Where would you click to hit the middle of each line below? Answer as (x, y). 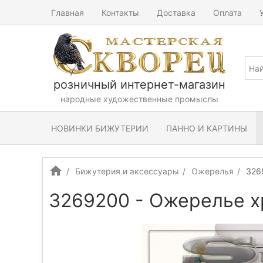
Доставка (176, 12)
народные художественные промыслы (139, 99)
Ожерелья (213, 171)
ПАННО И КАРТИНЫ (207, 128)
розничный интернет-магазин (139, 85)
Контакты (120, 12)
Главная (68, 12)
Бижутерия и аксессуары (127, 171)
